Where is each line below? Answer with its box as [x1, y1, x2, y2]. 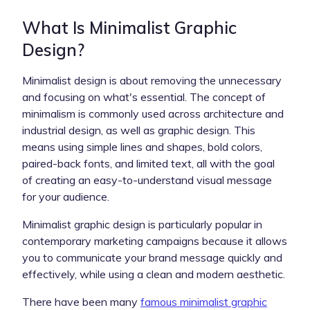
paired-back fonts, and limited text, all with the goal [22, 156, 275, 170]
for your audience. [22, 189, 112, 203]
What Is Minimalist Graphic [22, 17, 237, 38]
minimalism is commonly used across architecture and [22, 106, 284, 120]
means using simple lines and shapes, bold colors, [22, 139, 262, 154]
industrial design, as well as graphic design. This [22, 122, 255, 137]
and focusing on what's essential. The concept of [22, 89, 266, 104]
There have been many [22, 294, 140, 309]
